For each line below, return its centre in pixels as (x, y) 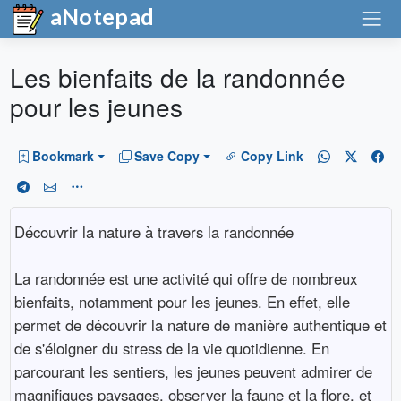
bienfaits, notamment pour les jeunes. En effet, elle (182, 301)
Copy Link (272, 156)
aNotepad (100, 16)
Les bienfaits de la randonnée (177, 77)
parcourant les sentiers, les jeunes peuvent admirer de (193, 371)
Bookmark (63, 156)
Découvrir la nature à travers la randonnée (154, 231)
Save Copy (167, 156)
